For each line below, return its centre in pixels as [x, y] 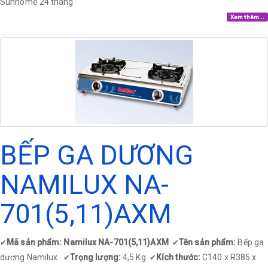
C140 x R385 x [229, 257]
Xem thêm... [248, 17]
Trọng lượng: [96, 257]
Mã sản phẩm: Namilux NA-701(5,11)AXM [89, 242]
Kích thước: [178, 257]
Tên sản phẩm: [208, 242]
